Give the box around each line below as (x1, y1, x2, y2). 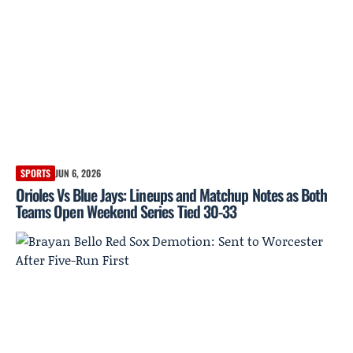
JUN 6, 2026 (55, 165, 101, 180)
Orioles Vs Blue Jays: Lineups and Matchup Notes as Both (16, 182, 328, 206)
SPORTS (20, 165, 50, 180)
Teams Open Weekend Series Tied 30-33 (16, 199, 237, 223)
